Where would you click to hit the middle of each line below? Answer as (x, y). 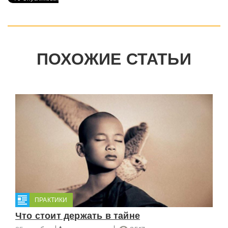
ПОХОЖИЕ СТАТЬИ (114, 59)
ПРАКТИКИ (51, 200)
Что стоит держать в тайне (78, 216)
